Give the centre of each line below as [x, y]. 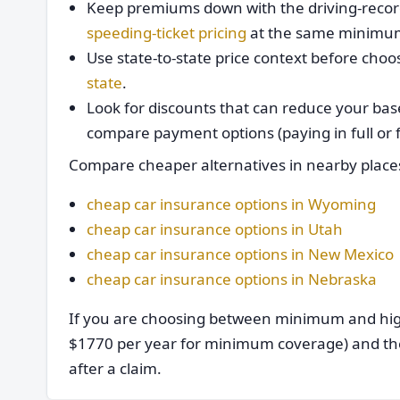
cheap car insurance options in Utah [215, 229]
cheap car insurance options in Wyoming [231, 204]
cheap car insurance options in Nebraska [232, 279]
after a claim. [115, 368]
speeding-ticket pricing [167, 33]
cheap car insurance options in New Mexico [240, 254]
